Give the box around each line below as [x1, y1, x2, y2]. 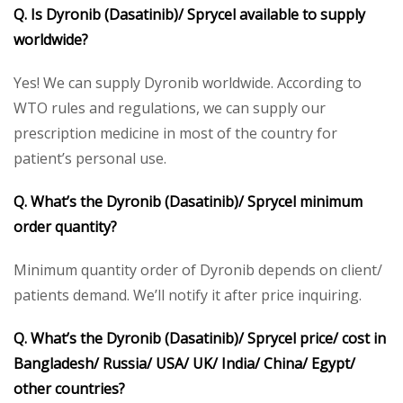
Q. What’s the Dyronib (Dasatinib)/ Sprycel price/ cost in [13, 327, 386, 348]
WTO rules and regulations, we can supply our [13, 97, 326, 118]
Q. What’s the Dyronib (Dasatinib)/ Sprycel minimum [13, 191, 363, 211]
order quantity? [13, 216, 117, 237]
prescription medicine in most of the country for [13, 122, 337, 143]
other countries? [13, 378, 125, 399]
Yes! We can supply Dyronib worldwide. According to [13, 72, 362, 93]
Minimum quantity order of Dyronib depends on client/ [13, 259, 382, 280]
